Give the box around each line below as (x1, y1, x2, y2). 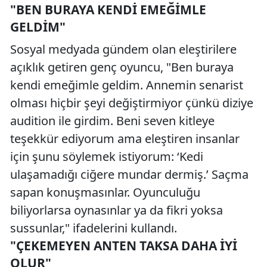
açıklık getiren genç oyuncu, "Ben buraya (10, 59, 234, 75)
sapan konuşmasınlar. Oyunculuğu (10, 184, 200, 200)
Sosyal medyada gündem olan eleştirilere (10, 41, 237, 57)
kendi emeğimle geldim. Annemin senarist (10, 77, 243, 93)
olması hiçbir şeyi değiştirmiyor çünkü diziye (10, 95, 253, 111)
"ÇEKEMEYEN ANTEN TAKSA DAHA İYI (10, 237, 237, 254)
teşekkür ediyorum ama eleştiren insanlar (10, 131, 240, 147)
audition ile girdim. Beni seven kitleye (10, 113, 215, 129)
